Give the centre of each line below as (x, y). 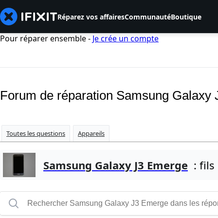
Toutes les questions (36, 134)
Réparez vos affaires (91, 17)
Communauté (148, 17)
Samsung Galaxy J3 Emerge (116, 165)
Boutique (186, 17)
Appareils (91, 134)
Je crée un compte (126, 38)
